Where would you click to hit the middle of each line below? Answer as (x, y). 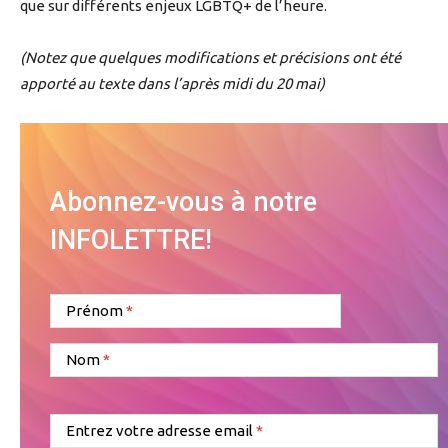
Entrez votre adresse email (159, 431)
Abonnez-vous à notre (183, 201)
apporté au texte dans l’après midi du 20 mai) (172, 83)
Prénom (94, 310)
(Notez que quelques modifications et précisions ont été (210, 57)
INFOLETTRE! (131, 239)
